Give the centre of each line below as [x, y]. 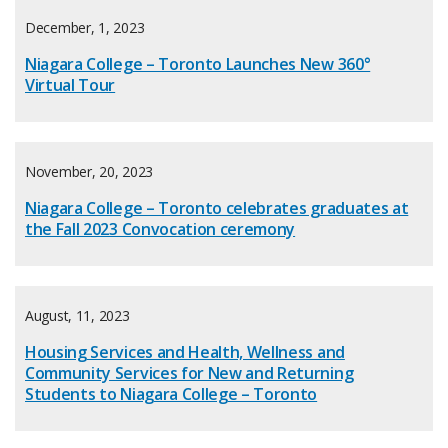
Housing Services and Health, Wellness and [185, 352]
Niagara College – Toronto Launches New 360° [198, 64]
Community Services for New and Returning [189, 373]
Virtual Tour [70, 85]
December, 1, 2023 [85, 28]
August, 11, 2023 [77, 316]
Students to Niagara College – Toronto [171, 394]
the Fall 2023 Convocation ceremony [160, 229]
